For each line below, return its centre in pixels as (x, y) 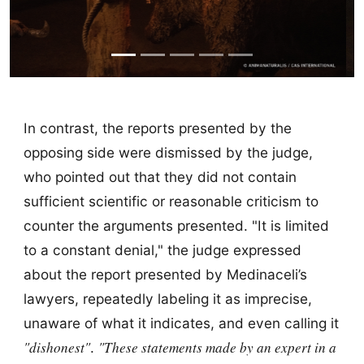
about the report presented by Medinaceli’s (165, 275)
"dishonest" (56, 348)
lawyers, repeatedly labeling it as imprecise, (167, 299)
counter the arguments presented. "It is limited (176, 226)
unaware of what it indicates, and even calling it (181, 323)
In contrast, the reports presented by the (157, 128)
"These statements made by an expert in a (217, 348)
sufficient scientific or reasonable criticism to (171, 201)
